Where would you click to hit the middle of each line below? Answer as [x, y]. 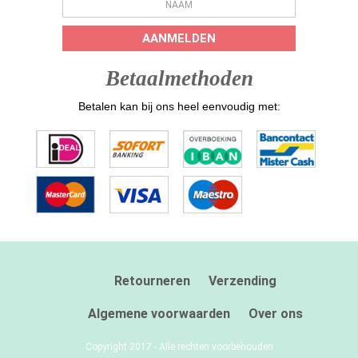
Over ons [275, 314]
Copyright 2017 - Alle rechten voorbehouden [179, 347]
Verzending [242, 281]
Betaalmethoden [179, 78]
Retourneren [152, 281]
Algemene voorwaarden [159, 314]
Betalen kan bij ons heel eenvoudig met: [179, 106]
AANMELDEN [179, 38]
